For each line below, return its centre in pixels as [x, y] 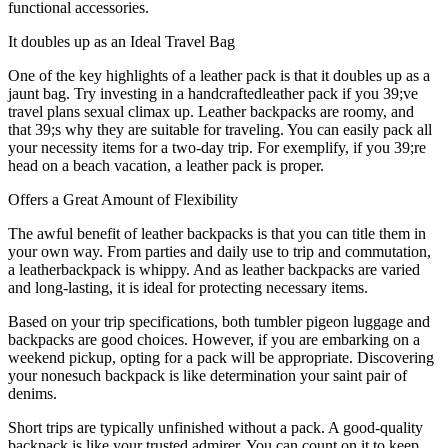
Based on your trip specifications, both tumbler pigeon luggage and [219, 321]
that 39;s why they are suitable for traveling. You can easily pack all [220, 129]
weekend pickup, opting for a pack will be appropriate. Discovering [221, 357]
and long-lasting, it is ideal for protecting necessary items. [188, 287]
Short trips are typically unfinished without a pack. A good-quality [215, 427]
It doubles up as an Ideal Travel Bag [121, 41]
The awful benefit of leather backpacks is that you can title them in [217, 233]
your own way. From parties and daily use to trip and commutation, [219, 251]
